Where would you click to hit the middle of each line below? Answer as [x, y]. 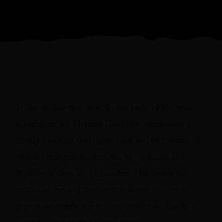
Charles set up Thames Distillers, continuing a [103, 125]
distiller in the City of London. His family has [102, 174]
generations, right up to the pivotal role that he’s [106, 207]
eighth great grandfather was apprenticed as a [101, 158]
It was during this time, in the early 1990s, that [104, 109]
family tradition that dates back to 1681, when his [110, 142]
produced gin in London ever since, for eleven [102, 191]
